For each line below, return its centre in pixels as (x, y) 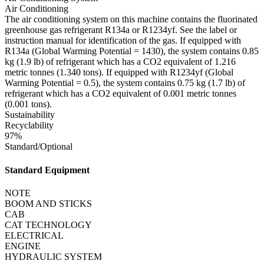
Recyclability (29, 126)
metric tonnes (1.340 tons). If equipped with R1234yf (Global (119, 72)
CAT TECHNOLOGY (48, 225)
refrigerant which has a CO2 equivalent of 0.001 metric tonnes (121, 94)
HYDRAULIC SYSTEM (53, 256)
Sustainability (30, 115)
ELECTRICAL (34, 235)
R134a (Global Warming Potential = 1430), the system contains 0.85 (132, 51)
